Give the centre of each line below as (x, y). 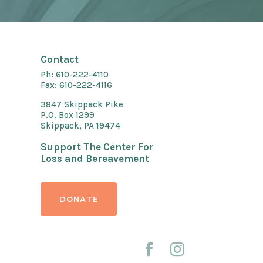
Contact (59, 60)
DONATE (78, 199)
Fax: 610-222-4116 (76, 85)
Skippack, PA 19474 (80, 126)
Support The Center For (97, 146)
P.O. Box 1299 (67, 115)
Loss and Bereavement (95, 158)
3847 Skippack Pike (82, 105)
